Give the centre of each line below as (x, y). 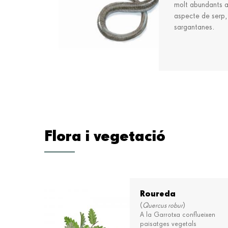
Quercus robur (163, 206)
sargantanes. (194, 28)
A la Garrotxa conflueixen (178, 215)
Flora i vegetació (105, 136)
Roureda (158, 194)
